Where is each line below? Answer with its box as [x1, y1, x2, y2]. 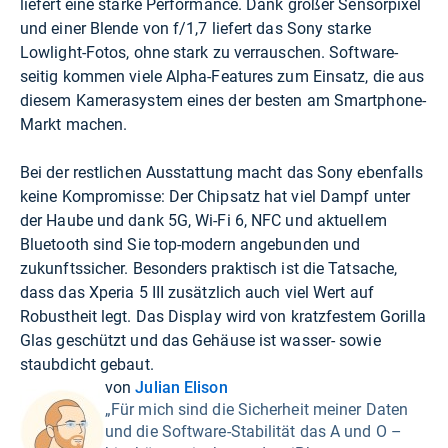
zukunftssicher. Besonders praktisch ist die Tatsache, [20, 258, 398, 278]
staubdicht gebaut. [20, 354, 154, 374]
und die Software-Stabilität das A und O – [105, 421, 402, 441]
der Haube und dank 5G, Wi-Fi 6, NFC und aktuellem [20, 210, 387, 230]
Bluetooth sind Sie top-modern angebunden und [20, 234, 361, 254]
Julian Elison [135, 377, 228, 397]
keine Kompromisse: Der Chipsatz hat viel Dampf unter [20, 186, 410, 206]
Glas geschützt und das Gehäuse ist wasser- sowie [20, 330, 381, 350]
